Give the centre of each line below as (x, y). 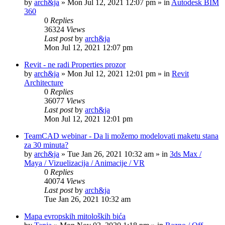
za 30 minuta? (46, 145)
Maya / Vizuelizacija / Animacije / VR (84, 163)
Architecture (44, 83)
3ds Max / (186, 154)
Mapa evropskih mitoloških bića (75, 216)
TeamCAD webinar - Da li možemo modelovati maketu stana (121, 136)
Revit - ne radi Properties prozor (75, 65)
